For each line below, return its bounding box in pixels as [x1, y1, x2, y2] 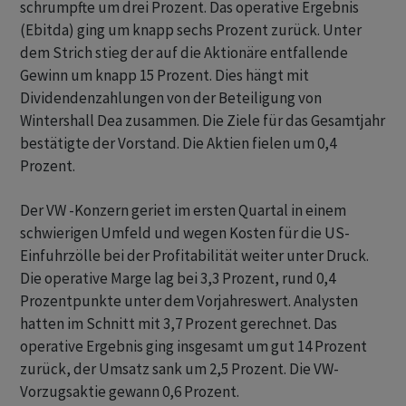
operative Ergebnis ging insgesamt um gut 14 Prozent [20, 336, 367, 357]
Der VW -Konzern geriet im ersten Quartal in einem [20, 200, 346, 221]
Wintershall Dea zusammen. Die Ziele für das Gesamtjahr [20, 111, 385, 131]
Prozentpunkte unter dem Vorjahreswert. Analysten [20, 291, 358, 312]
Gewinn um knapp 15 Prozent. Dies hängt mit [20, 65, 309, 86]
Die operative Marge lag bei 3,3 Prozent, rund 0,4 [20, 268, 335, 289]
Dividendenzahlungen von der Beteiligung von [20, 88, 322, 109]
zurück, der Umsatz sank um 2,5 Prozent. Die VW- [20, 359, 339, 380]
